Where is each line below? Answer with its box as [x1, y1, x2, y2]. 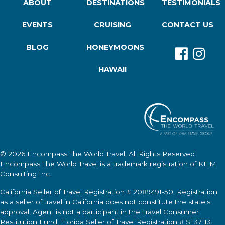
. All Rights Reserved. [125, 150, 196, 158]
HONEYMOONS [86, 42, 145, 52]
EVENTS [22, 20, 53, 30]
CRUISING [93, 20, 131, 30]
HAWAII [98, 64, 127, 74]
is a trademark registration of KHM [98, 160, 216, 168]
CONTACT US [161, 20, 213, 30]
